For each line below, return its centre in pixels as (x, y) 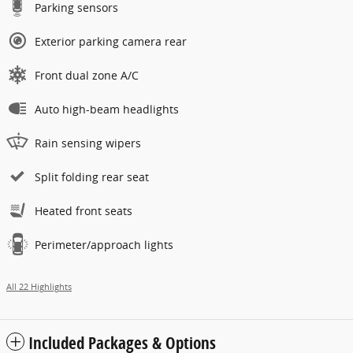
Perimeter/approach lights (104, 245)
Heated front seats (84, 211)
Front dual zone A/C (87, 76)
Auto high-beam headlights (107, 110)
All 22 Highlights (39, 287)
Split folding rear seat (92, 177)
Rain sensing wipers (88, 143)
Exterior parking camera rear (111, 42)
